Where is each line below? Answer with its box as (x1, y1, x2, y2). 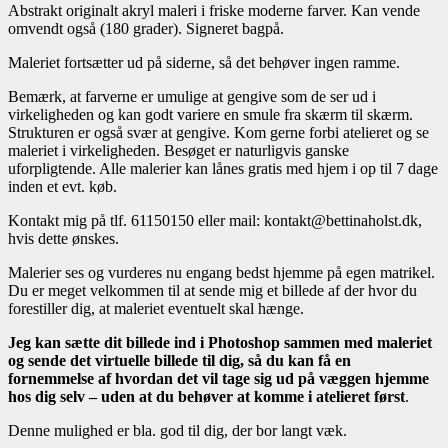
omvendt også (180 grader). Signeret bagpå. (8, 20, 284, 38)
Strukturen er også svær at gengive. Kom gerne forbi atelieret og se (8, 124, 429, 142)
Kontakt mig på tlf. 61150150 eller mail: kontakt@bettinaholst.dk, (8, 212, 422, 230)
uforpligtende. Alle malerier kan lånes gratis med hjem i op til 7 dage (8, 160, 438, 178)
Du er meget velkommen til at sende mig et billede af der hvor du (8, 282, 417, 300)
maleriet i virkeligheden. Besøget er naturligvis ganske (8, 142, 349, 160)
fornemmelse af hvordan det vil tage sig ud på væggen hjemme (8, 370, 429, 388)
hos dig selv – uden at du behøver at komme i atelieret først (8, 388, 405, 406)
